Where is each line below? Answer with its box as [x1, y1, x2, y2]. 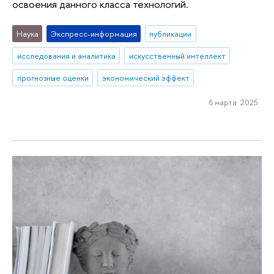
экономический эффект [102, 72, 190, 83]
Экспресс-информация [50, 28, 137, 40]
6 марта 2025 [209, 96, 258, 108]
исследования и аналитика [17, 50, 116, 62]
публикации [149, 28, 192, 40]
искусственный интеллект [128, 50, 226, 62]
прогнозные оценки [17, 72, 89, 83]
